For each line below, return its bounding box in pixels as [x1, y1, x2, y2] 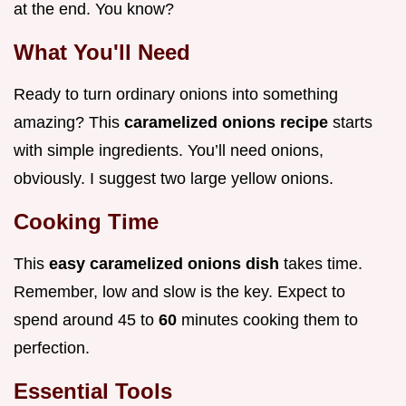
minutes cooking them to [181, 311, 358, 330]
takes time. [284, 255, 362, 274]
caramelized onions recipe [124, 113, 333, 132]
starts [333, 113, 372, 132]
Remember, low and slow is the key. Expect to [14, 283, 345, 302]
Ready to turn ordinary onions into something [14, 85, 338, 104]
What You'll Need [14, 40, 190, 65]
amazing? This [14, 113, 124, 132]
